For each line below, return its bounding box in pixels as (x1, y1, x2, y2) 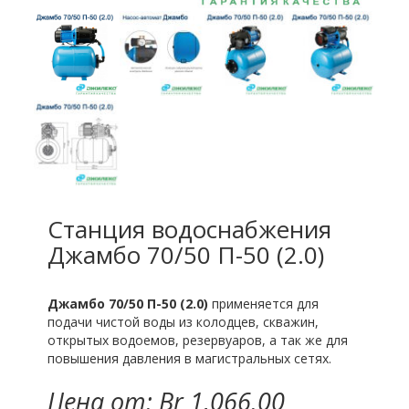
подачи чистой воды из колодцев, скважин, (47, 312, 320, 330)
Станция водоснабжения (47, 212, 332, 246)
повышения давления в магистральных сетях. (47, 349, 332, 367)
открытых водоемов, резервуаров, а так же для (47, 330, 349, 349)
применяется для (208, 294, 320, 312)
